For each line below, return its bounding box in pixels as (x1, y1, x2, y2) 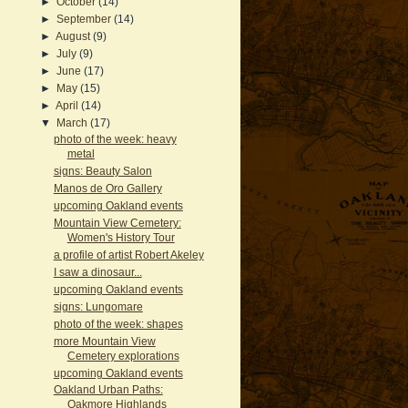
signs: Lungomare (53, 300, 143, 312)
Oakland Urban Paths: (53, 383, 163, 396)
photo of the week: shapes (53, 317, 183, 330)
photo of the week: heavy (53, 133, 177, 146)
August (55, 29, 93, 42)
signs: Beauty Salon (53, 165, 152, 178)
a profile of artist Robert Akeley (53, 249, 204, 261)
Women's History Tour (66, 231, 175, 244)
